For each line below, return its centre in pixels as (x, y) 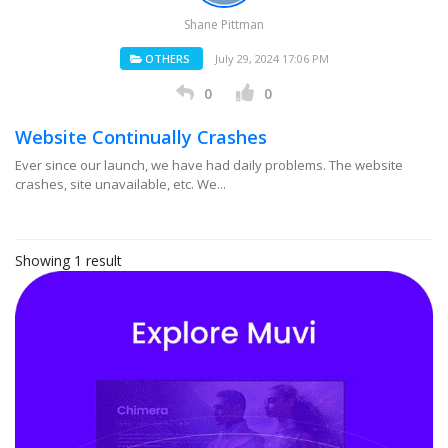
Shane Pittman (224, 24)
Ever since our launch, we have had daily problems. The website (209, 165)
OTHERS (165, 58)
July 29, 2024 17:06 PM (271, 58)
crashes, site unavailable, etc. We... (120, 184)
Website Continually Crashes (141, 137)
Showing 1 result (68, 260)
